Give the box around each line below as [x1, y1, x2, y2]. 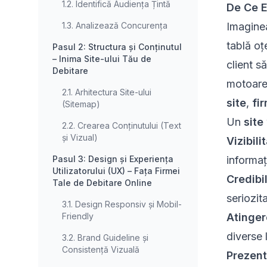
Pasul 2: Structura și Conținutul [52, 42, 182, 52]
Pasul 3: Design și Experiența [52, 154, 173, 164]
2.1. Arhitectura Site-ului [62, 87, 151, 98]
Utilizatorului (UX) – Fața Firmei [52, 166, 180, 176]
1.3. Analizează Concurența [62, 20, 167, 31]
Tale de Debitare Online [52, 178, 152, 188]
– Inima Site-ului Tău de [52, 54, 151, 64]
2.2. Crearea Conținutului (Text [62, 120, 181, 131]
